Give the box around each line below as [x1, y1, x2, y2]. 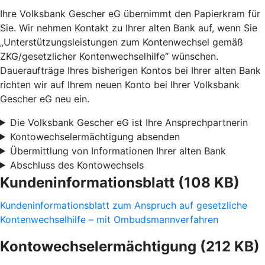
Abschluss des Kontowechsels [9, 159, 144, 171]
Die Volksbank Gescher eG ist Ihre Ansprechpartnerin [9, 116, 248, 128]
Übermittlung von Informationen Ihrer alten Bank [9, 144, 226, 157]
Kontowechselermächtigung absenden [9, 130, 180, 143]
